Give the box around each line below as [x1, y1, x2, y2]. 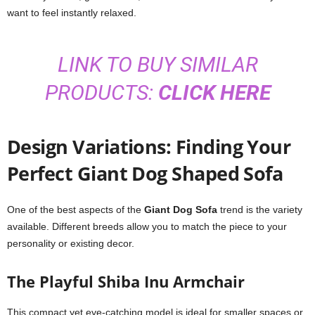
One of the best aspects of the [7, 204, 144, 215]
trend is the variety [217, 204, 302, 215]
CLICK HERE [157, 80, 271, 105]
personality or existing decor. [7, 238, 134, 249]
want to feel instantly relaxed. [7, 7, 136, 18]
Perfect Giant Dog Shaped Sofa [7, 160, 283, 186]
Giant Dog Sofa [144, 204, 217, 215]
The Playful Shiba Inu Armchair [7, 271, 245, 292]
